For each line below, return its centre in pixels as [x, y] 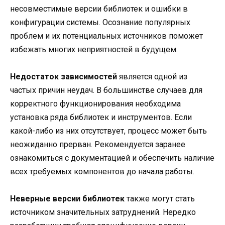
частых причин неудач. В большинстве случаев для [106, 90]
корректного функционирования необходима [95, 103]
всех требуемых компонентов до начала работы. [102, 171]
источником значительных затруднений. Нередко [103, 212]
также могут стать [160, 198]
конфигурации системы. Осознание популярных [100, 22]
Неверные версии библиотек [67, 198]
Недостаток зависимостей [64, 76]
